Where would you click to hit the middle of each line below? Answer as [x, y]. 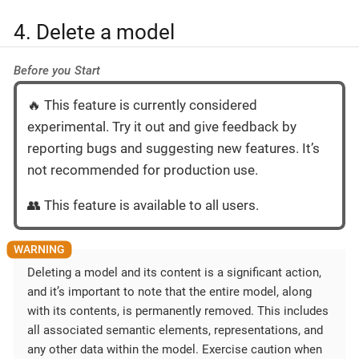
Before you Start [57, 71]
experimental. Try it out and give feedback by [162, 127]
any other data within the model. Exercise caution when [175, 350]
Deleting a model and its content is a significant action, [174, 273]
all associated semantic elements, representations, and [175, 331]
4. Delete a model [94, 32]
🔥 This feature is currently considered [142, 105]
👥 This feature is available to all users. [143, 206]
